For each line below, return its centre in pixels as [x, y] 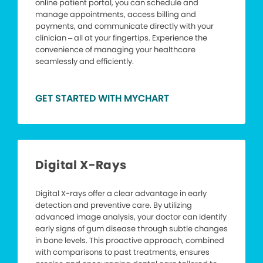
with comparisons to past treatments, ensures [122, 252]
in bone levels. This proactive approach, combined [130, 241]
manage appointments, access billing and [116, 15]
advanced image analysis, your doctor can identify [131, 217]
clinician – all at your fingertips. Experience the [121, 38]
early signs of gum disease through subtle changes [131, 229]
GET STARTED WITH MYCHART [102, 99]
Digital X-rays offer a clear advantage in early [121, 194]
